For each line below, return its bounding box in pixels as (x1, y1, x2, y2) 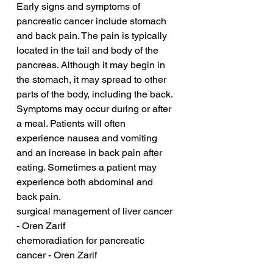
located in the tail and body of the (16, 44, 161, 57)
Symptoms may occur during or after (16, 103, 174, 115)
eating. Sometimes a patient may (16, 161, 159, 174)
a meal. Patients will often (16, 118, 128, 130)
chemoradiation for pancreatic (16, 235, 147, 247)
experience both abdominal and (16, 176, 155, 188)
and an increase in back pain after (16, 147, 165, 159)
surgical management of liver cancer (16, 205, 175, 218)
